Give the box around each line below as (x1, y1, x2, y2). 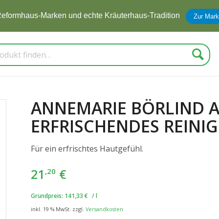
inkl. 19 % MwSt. (30, 205, 71, 213)
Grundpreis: (30, 191, 65, 200)
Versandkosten (85, 205, 123, 213)
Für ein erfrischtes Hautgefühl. (30, 143, 143, 154)
